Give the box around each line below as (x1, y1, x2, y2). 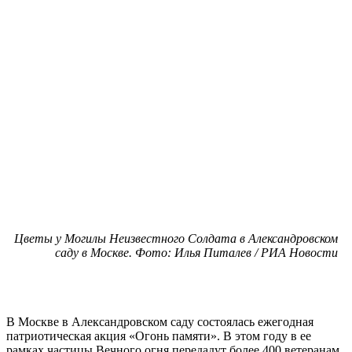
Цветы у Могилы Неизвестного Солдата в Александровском (14, 231, 338, 245)
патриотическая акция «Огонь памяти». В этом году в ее (6, 328, 311, 343)
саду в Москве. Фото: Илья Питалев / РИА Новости (55, 245, 338, 259)
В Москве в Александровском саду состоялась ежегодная (6, 314, 313, 328)
